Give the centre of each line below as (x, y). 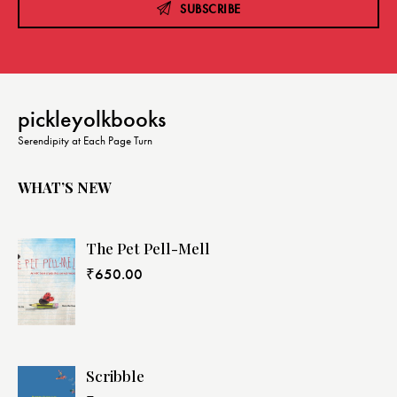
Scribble (115, 375)
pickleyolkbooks (92, 119)
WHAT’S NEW (64, 187)
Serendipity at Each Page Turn (85, 140)
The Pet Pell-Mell (148, 249)
